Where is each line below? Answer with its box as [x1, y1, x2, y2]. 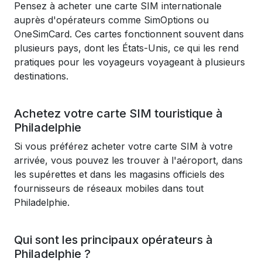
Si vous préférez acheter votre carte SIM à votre [14, 140, 233, 152]
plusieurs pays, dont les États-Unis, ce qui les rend [14, 42, 239, 54]
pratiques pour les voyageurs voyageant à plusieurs [14, 56, 245, 68]
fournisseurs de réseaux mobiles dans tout [14, 182, 204, 194]
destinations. [14, 70, 68, 82]
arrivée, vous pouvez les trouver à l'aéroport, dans [14, 154, 243, 166]
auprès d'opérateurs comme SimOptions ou [14, 14, 209, 26]
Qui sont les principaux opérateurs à [14, 233, 213, 247]
